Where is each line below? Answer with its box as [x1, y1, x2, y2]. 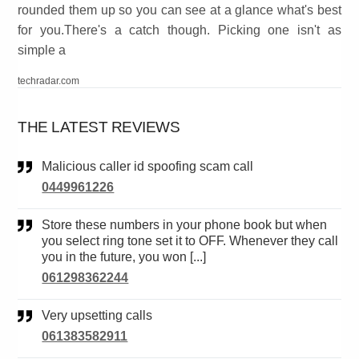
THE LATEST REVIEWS [18, 119, 180, 136]
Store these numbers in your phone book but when [42, 218, 51, 232]
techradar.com [18, 75, 80, 87]
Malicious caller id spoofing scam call [52, 159, 254, 174]
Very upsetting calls [50, 309, 153, 323]
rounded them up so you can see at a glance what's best [18, 3, 341, 18]
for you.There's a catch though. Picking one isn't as [18, 23, 341, 38]
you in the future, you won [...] [42, 250, 207, 264]
